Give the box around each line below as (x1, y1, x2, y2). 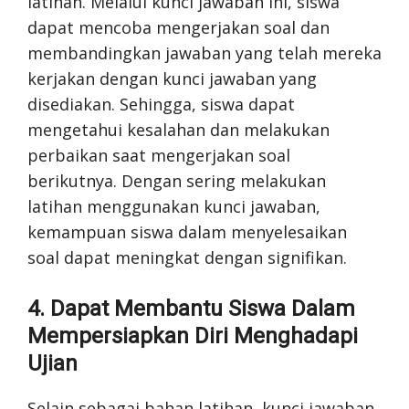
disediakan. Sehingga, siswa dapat (27, 92, 295, 115)
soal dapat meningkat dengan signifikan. (27, 246, 347, 268)
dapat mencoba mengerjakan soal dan (27, 16, 330, 38)
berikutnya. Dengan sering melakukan (27, 169, 326, 192)
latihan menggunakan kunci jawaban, (27, 194, 320, 217)
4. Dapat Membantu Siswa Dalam (27, 295, 355, 321)
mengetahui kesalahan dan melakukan (27, 118, 330, 141)
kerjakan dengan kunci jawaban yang (27, 67, 317, 89)
